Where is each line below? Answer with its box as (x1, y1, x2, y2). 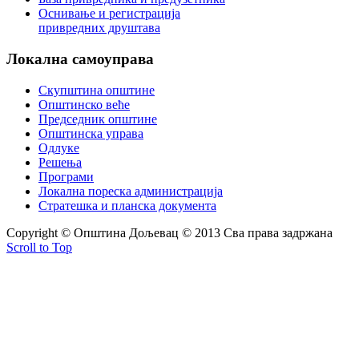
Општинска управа (38, 126, 143, 140)
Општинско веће (38, 97, 130, 111)
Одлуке (38, 140, 79, 155)
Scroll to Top (6, 240, 72, 254)
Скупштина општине (38, 83, 155, 97)
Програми (38, 169, 94, 184)
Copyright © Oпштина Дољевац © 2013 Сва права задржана (6, 225, 333, 240)
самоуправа (68, 50, 154, 67)
